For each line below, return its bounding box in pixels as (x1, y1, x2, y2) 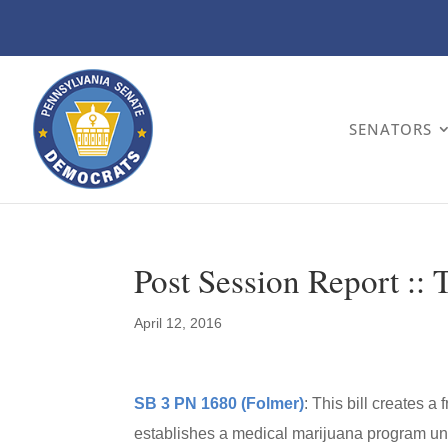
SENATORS (349, 119, 433, 139)
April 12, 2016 (134, 315, 223, 331)
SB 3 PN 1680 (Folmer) (134, 395, 305, 412)
